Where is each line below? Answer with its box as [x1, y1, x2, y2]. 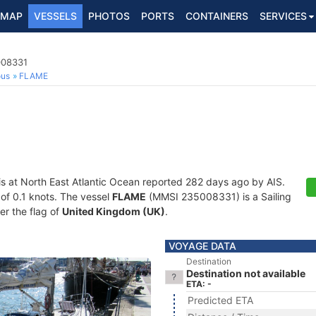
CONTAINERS [186, 10, 248, 22]
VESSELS [34, 10, 77, 22]
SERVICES [260, 10, 307, 22]
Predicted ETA [188, 294, 253, 306]
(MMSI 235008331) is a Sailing [146, 190, 291, 202]
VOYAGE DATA [169, 240, 236, 252]
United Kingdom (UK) [62, 205, 165, 217]
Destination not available [186, 267, 305, 279]
